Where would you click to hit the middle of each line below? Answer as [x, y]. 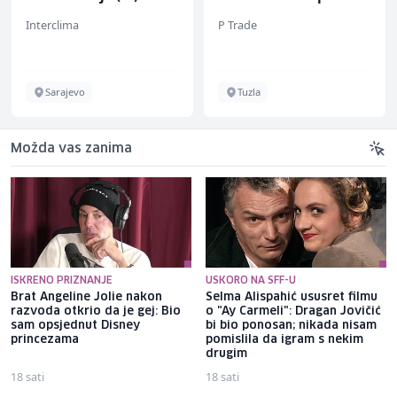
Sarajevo [65, 91]
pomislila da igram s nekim [284, 339]
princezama [45, 339]
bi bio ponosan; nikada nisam [291, 325]
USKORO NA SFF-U [251, 280]
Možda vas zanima [71, 148]
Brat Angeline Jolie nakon [86, 297]
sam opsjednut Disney [75, 325]
